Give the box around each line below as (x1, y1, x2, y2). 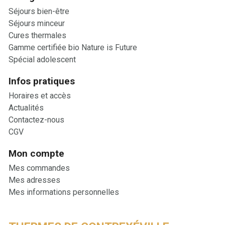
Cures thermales (9, 31, 66, 41)
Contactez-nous (9, 115, 64, 125)
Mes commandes (9, 163, 70, 173)
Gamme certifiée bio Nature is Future (9, 43, 137, 53)
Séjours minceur (9, 19, 65, 29)
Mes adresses (9, 175, 60, 185)
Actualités (9, 103, 44, 113)
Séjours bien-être (9, 7, 69, 17)
